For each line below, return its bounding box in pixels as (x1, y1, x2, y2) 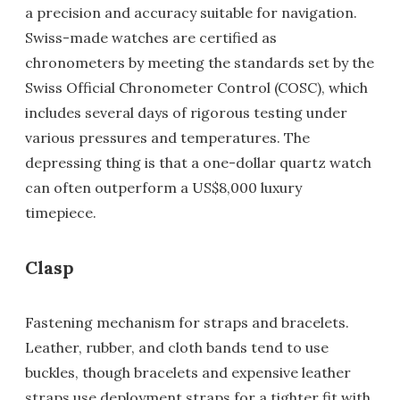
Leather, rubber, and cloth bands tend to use (25, 338, 329, 357)
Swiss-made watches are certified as (25, 29, 277, 47)
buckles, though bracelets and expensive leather (25, 363, 351, 382)
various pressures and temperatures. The (25, 129, 310, 147)
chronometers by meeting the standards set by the (25, 54, 374, 72)
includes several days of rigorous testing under (25, 104, 347, 122)
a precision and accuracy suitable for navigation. (25, 4, 357, 22)
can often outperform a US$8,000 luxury (25, 179, 302, 197)
